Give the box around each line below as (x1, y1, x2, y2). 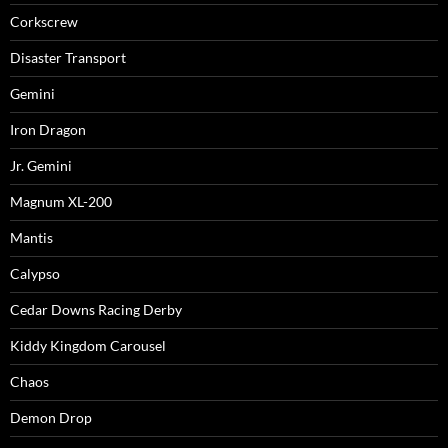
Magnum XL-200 (10, 193, 112, 210)
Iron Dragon (10, 121, 86, 138)
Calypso (10, 265, 60, 282)
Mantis (10, 229, 53, 246)
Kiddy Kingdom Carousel (10, 337, 166, 354)
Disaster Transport (10, 49, 126, 66)
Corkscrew (10, 13, 78, 30)
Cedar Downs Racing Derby (10, 301, 182, 318)
